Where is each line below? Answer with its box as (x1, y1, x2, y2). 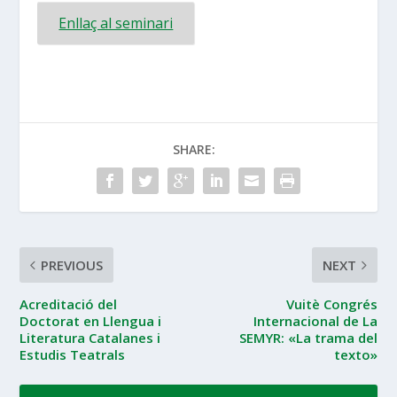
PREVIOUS (41, 255, 104, 274)
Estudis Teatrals (19, 345, 126, 363)
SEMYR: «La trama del (238, 328, 378, 346)
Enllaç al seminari (58, 12, 174, 33)
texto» (333, 345, 378, 363)
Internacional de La (253, 311, 378, 330)
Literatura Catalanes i (19, 328, 161, 346)
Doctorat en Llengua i (19, 311, 162, 330)
